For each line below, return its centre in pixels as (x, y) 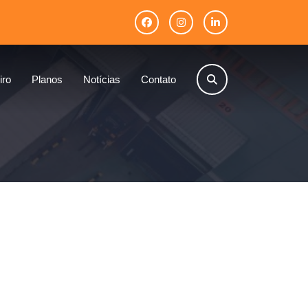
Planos (47, 79)
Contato (158, 79)
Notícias (101, 79)
